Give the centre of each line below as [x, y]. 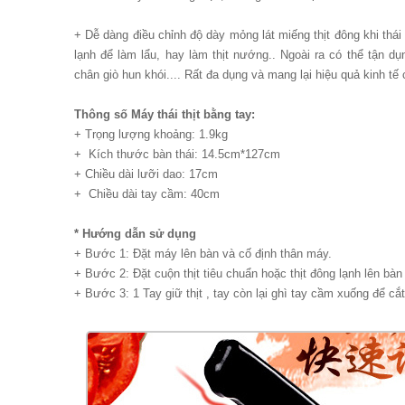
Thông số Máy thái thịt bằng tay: [165, 114]
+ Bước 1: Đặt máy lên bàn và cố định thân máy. [203, 254]
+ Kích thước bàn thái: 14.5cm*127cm [177, 154]
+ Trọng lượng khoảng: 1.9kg [151, 134]
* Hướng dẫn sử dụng [135, 234]
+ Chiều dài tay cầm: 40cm [147, 194]
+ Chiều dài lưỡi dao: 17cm [146, 174]
